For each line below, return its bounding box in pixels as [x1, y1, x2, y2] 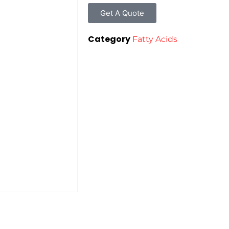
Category [88, 33, 131, 45]
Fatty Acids [132, 34, 178, 44]
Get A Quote [100, 8, 145, 18]
